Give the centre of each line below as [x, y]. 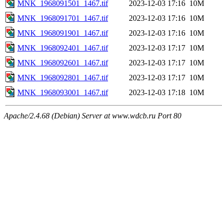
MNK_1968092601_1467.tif [63, 62]
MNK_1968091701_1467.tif [63, 18]
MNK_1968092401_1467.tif [63, 48]
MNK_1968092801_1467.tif [63, 77]
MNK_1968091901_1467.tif [63, 33]
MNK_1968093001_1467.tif [63, 92]
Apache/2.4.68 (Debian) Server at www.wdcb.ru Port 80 [93, 115]
